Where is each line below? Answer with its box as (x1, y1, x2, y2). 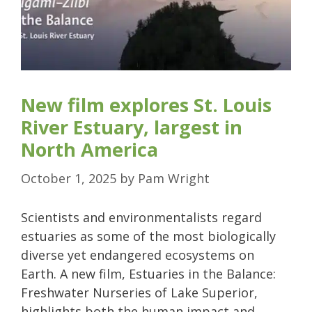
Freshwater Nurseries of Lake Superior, (21, 284, 258, 302)
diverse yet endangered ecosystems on (21, 247, 254, 264)
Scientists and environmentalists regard (21, 209, 262, 226)
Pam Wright (138, 170, 210, 187)
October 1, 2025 (21, 170, 116, 187)
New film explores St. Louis (21, 92, 272, 118)
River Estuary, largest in (21, 114, 242, 141)
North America (21, 136, 158, 163)
